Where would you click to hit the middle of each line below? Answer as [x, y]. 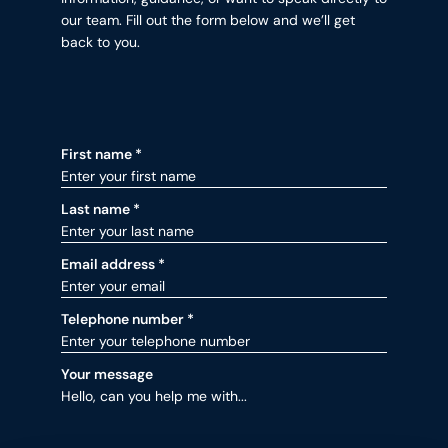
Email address [109, 264]
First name [98, 154]
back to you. [100, 42]
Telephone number [124, 319]
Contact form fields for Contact [174, 144]
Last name [97, 209]
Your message [107, 374]
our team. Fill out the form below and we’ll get [208, 20]
